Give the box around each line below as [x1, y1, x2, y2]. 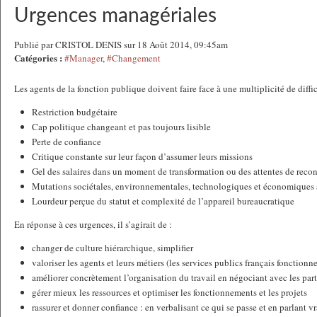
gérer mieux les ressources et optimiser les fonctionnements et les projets [32, 286, 307, 299]
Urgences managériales [14, 6, 217, 25]
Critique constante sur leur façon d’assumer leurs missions [32, 150, 253, 163]
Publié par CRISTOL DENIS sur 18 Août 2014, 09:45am [14, 38, 228, 51]
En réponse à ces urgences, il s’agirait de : [14, 218, 172, 231]
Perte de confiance [32, 135, 101, 148]
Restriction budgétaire [32, 105, 117, 118]
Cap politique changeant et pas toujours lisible [32, 120, 211, 133]
